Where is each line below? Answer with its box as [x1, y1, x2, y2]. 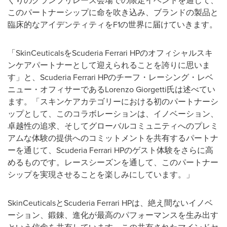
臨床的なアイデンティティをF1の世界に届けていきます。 [8, 18, 217, 30]
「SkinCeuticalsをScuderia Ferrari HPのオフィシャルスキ [8, 47, 213, 58]
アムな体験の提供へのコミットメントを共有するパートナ [8, 132, 218, 143]
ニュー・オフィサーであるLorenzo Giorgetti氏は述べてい [8, 83, 215, 95]
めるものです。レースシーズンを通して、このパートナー [8, 156, 218, 168]
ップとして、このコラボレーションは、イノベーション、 [8, 107, 218, 119]
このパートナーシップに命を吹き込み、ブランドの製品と [8, 6, 218, 18]
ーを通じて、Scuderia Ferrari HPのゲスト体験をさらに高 [8, 144, 213, 156]
